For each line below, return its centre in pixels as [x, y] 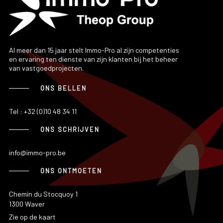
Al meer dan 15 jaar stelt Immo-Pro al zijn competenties [94, 50]
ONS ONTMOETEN [71, 171]
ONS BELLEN [63, 88]
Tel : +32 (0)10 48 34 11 [43, 111]
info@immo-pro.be [37, 153]
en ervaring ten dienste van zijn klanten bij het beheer [93, 59]
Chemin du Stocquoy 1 [43, 194]
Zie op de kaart [32, 217]
